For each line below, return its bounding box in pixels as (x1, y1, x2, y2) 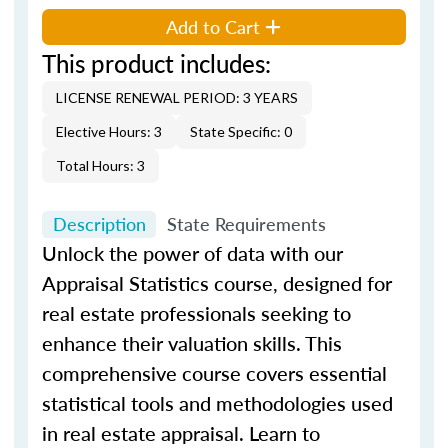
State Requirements (166, 211, 326, 237)
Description (52, 211, 146, 237)
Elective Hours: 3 (56, 122, 162, 140)
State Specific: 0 (190, 122, 292, 140)
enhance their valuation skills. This (42, 329, 342, 357)
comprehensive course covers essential (42, 359, 387, 387)
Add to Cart (166, 13, 261, 39)
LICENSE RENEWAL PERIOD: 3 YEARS (56, 88, 298, 106)
